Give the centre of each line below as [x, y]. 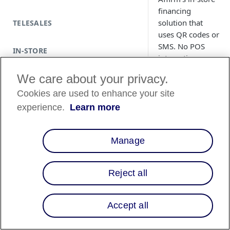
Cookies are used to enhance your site [96, 93]
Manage [128, 141]
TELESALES [33, 23]
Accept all [128, 205]
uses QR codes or [189, 34]
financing [175, 11]
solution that [180, 23]
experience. [42, 107]
